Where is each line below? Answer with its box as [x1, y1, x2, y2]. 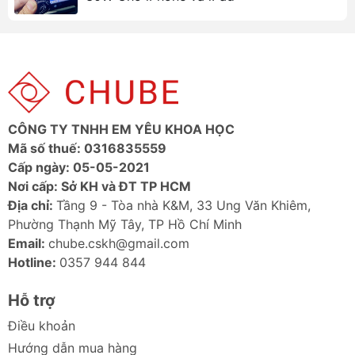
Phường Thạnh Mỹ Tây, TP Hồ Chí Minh [8, 216, 242, 233]
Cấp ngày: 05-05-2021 [8, 159, 150, 176]
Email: [8, 235, 48, 252]
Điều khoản [8, 318, 75, 334]
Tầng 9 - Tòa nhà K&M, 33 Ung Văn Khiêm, [56, 197, 311, 214]
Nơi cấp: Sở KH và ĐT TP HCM [8, 178, 191, 195]
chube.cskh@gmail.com [48, 235, 189, 252]
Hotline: [8, 254, 59, 271]
